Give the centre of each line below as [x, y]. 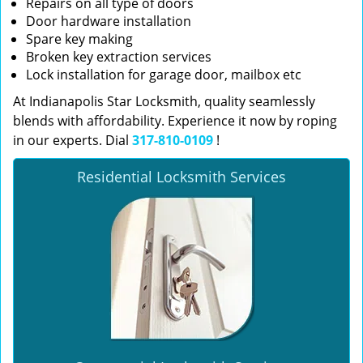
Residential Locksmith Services [181, 177]
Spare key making [79, 39]
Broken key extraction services [119, 57]
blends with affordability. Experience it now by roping [175, 121]
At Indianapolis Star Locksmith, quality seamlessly [164, 101]
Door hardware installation [109, 21]
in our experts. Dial [73, 140]
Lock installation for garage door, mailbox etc [164, 75]
